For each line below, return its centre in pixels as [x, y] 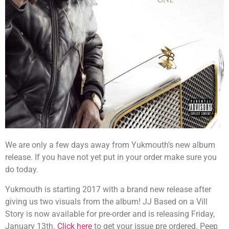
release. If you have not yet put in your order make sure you [111, 157]
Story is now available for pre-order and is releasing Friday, [110, 214]
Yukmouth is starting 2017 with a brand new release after [108, 189]
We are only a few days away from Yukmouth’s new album [110, 145]
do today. [22, 170]
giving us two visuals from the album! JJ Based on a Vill [106, 201]
